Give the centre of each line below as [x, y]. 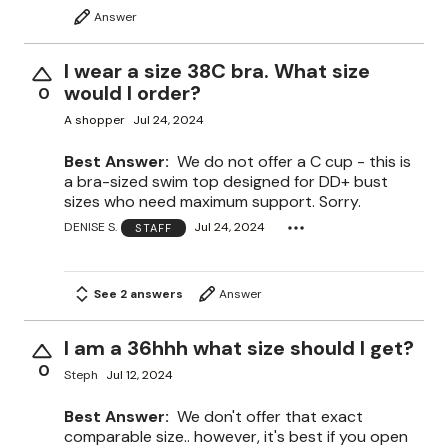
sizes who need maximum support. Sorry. [212, 201]
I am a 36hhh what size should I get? [239, 347]
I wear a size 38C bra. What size [217, 70]
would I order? [132, 92]
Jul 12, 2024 [139, 375]
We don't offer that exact [270, 416]
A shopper [94, 120]
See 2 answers [138, 293]
